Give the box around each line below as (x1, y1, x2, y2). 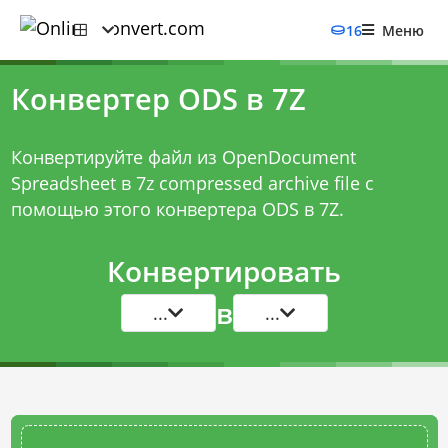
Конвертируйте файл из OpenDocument (10, 145, 356, 169)
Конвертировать (107, 252, 341, 290)
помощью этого (10, 197, 156, 221)
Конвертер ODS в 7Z (10, 79, 306, 119)
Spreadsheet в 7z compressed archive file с (10, 171, 374, 195)
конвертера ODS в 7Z (155, 197, 339, 221)
